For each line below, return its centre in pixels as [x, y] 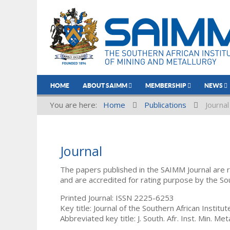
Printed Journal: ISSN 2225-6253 [117, 198]
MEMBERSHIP [166, 85]
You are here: [75, 105]
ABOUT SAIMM [106, 85]
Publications [165, 105]
